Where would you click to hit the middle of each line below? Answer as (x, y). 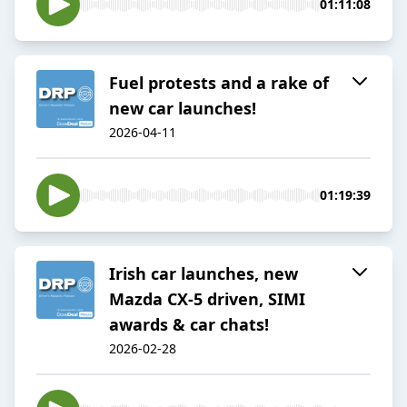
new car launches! (183, 109)
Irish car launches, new (203, 274)
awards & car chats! (189, 325)
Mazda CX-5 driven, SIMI (207, 299)
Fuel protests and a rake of (219, 83)
